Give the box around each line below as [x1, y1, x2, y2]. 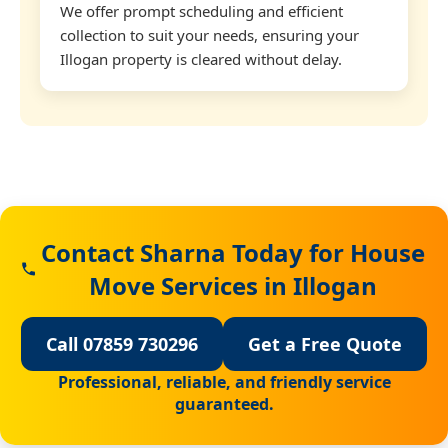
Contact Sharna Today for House [40, 235, 425, 269]
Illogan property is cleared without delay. [60, 48, 342, 69]
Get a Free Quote [248, 331, 402, 356]
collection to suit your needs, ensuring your [60, 24, 359, 45]
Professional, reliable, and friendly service [57, 370, 391, 393]
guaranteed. [174, 392, 274, 415]
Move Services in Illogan [88, 268, 377, 302]
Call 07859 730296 [46, 331, 198, 356]
